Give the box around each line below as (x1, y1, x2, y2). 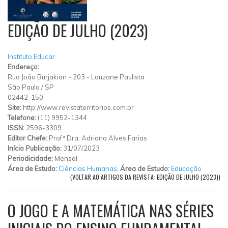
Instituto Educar (8, 52, 55, 61)
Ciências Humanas (59, 164, 117, 173)
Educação (171, 164, 202, 173)
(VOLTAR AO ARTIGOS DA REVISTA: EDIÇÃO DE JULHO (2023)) (70, 172, 220, 181)
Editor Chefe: (8, 133, 49, 142)
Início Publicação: (8, 144, 63, 152)
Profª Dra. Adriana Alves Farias (49, 133, 147, 142)
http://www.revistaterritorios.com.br (23, 103, 134, 111)
